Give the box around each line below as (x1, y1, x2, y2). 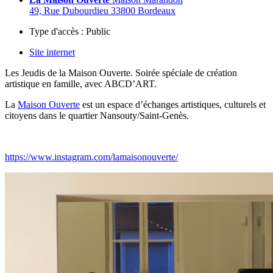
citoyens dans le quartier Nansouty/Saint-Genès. (5, 110, 189, 121)
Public (83, 26, 110, 37)
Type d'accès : (29, 26, 83, 37)
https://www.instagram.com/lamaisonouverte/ (5, 151, 178, 162)
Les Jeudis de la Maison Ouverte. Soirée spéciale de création (5, 67, 237, 78)
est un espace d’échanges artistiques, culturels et (80, 99, 266, 110)
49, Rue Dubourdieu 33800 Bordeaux (29, 5, 175, 16)
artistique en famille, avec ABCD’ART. (5, 78, 157, 89)
